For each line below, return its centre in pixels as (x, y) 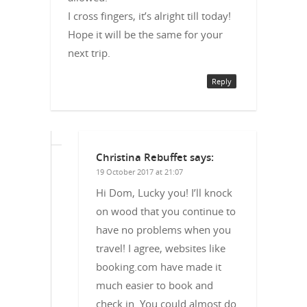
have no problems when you (163, 229)
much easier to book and (155, 285)
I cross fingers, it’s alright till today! (149, 15)
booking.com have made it (159, 266)
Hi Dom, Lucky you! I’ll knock (164, 192)
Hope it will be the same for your (145, 34)
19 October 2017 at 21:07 (139, 171)
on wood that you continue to (166, 211)
